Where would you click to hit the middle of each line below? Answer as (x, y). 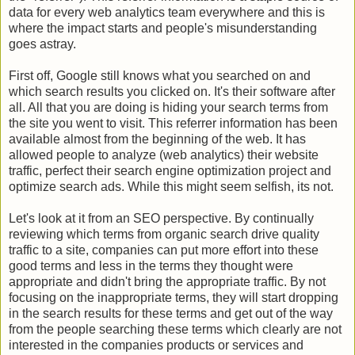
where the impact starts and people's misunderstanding (163, 28)
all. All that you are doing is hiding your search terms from (168, 107)
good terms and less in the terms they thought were (151, 265)
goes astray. (42, 44)
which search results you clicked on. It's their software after (172, 91)
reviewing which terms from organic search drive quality (164, 234)
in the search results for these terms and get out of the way (171, 313)
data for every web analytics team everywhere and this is (167, 12)
